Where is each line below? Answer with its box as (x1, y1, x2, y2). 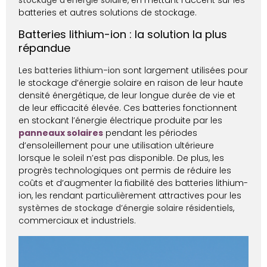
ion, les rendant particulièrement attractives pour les (18, 190, 242, 202)
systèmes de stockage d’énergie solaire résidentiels (18, 202, 234, 215)
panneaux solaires (18, 127, 104, 139)
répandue (18, 41, 71, 56)
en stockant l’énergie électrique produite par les (18, 114, 223, 127)
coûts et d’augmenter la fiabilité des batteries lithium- (18, 177, 249, 190)
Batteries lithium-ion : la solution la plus (18, 27, 228, 42)
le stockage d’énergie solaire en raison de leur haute (18, 77, 244, 89)
